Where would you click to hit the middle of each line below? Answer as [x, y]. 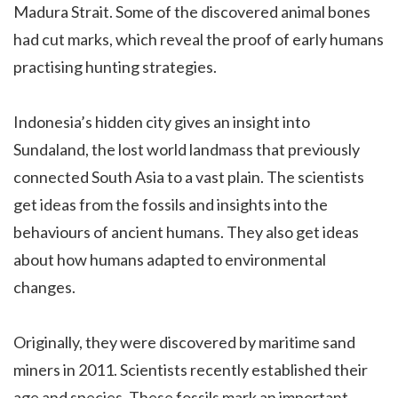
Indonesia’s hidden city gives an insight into [162, 121]
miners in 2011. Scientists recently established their [191, 369]
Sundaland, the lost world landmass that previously [187, 149]
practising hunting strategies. [115, 66]
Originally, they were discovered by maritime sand [184, 342]
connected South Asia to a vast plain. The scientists [189, 176]
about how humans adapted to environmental [170, 259]
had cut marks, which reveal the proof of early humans [199, 39]
